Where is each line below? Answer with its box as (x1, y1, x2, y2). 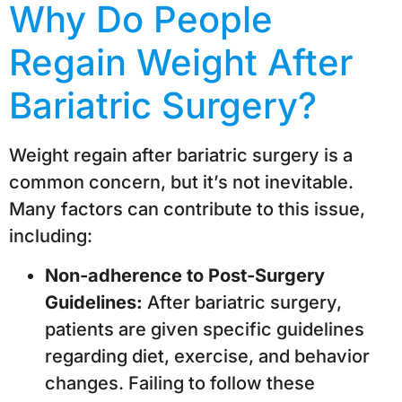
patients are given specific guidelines (45, 319, 364, 341)
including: (9, 224, 92, 247)
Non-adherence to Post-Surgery (45, 265, 325, 287)
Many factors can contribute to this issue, (9, 197, 365, 220)
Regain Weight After (9, 39, 353, 84)
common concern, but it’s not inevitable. (9, 170, 354, 193)
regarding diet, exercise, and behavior (45, 345, 370, 368)
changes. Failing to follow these (45, 372, 315, 395)
